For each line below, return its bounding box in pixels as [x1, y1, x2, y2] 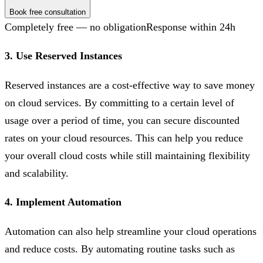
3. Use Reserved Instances [5, 50, 122, 62]
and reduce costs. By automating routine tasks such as [5, 243, 235, 255]
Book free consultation [9, 8, 86, 17]
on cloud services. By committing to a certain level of [5, 97, 234, 109]
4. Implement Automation [5, 196, 122, 208]
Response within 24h [146, 21, 235, 33]
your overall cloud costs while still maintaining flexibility [5, 150, 250, 162]
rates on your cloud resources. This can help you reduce [5, 132, 243, 144]
